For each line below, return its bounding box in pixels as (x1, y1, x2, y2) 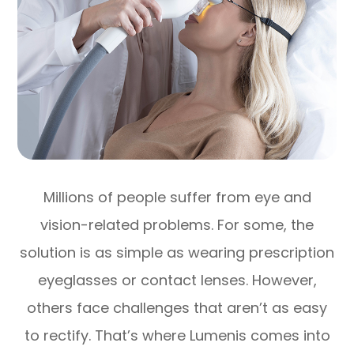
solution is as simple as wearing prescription (20, 242, 334, 262)
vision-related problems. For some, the (40, 214, 314, 235)
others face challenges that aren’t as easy (27, 297, 327, 318)
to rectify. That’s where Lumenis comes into (24, 325, 330, 345)
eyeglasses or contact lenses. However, (37, 269, 317, 290)
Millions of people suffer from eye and (43, 186, 311, 207)
